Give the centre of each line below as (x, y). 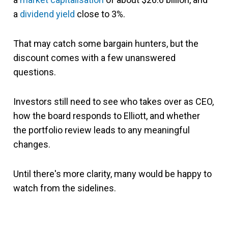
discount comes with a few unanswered (94, 58)
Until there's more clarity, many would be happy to (112, 174)
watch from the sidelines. (65, 188)
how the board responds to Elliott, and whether (107, 116)
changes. (32, 144)
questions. (35, 72)
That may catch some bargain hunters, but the (106, 43)
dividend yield (47, 14)
